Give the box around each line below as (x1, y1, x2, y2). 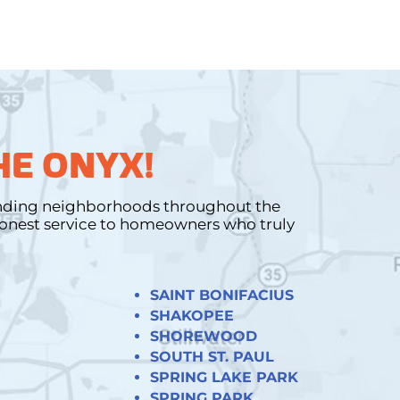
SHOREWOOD (149, 327, 257, 345)
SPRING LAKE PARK (149, 368, 298, 386)
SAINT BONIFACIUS (149, 286, 294, 304)
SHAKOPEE (149, 306, 234, 324)
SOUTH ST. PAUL (149, 347, 274, 365)
